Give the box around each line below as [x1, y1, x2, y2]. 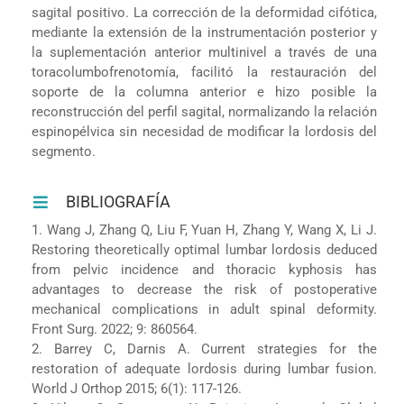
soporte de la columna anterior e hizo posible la [31, 83, 378, 100]
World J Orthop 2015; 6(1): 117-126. [31, 380, 242, 397]
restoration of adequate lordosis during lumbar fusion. [31, 360, 378, 377]
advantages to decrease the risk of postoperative [31, 280, 378, 298]
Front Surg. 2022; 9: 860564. [31, 320, 197, 337]
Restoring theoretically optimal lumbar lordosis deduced [31, 241, 378, 258]
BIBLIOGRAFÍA [66, 191, 171, 211]
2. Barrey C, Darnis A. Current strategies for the [31, 340, 378, 357]
